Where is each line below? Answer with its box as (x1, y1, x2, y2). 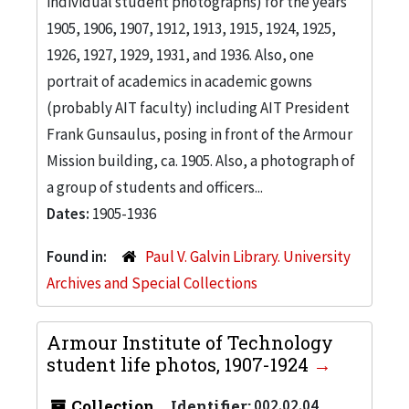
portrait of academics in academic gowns (47, 70, 312, 91)
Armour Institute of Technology (47, 330, 333, 354)
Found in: (47, 246, 110, 267)
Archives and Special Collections (47, 272, 257, 293)
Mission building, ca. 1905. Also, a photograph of (47, 150, 355, 171)
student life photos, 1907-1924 (47, 351, 313, 376)
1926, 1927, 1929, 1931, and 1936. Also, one (47, 44, 314, 65)
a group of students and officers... (47, 176, 263, 197)
